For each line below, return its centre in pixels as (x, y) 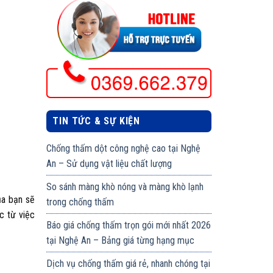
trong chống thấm (80, 202)
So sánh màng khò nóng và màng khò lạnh (125, 187)
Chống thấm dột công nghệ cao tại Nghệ (124, 149)
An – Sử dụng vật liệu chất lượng (109, 164)
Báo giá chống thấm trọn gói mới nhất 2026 (129, 225)
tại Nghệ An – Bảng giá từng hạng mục (121, 241)
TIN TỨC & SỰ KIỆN (97, 121)
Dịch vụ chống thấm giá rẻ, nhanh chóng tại (129, 264)
